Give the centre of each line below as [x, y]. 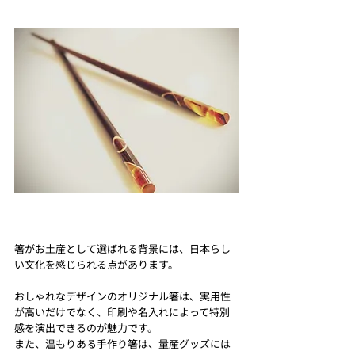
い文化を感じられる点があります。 [96, 264]
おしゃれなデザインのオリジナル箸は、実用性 [122, 296]
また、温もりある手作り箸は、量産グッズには [122, 343]
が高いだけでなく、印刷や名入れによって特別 [122, 311]
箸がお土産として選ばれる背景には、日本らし [122, 248]
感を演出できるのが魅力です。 [86, 327]
